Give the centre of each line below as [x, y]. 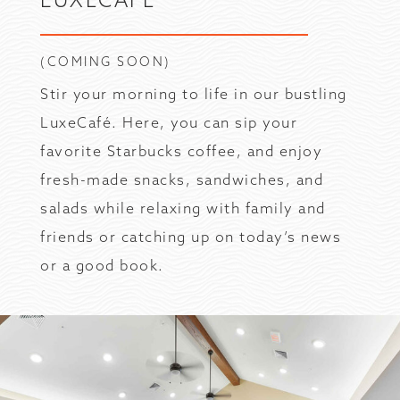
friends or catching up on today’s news [191, 237]
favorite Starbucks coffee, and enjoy [181, 151]
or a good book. [102, 265]
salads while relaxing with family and [183, 208]
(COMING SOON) [106, 62]
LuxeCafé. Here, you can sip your [169, 122]
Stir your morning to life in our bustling [194, 94]
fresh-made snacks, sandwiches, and [182, 179]
